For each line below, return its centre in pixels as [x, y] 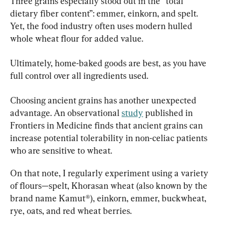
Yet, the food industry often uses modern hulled [102, 26]
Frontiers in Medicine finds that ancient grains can [107, 125]
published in [169, 113]
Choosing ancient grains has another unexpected [104, 100]
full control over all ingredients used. [79, 75]
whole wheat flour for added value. [77, 38]
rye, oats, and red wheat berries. [71, 210]
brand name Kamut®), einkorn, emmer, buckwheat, [109, 198]
